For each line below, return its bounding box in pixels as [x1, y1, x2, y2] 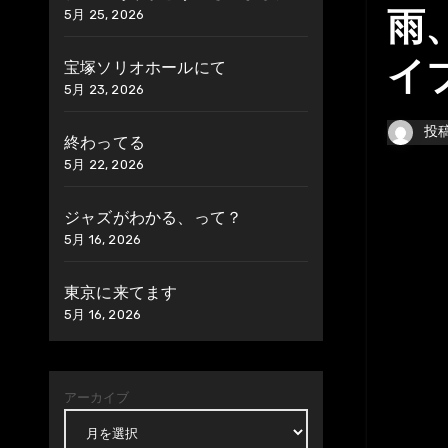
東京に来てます [64, 283, 178, 302]
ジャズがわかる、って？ [64, 208, 243, 227]
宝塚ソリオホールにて [64, 58, 226, 77]
